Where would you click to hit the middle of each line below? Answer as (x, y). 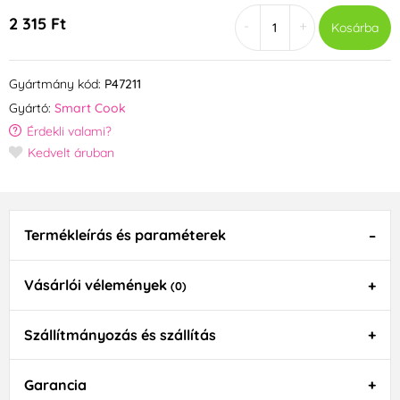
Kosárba (354, 28)
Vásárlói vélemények (97, 285)
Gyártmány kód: (55, 84)
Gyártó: (30, 108)
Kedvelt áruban (71, 153)
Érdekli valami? (69, 132)
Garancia (55, 384)
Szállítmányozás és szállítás (120, 335)
